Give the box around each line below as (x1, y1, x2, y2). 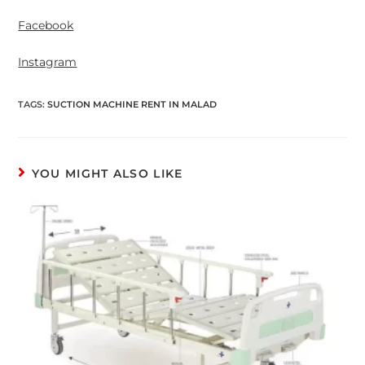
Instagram (18, 55, 77, 70)
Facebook (18, 18, 74, 33)
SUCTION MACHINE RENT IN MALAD (47, 99, 218, 111)
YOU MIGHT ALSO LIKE (31, 166, 183, 182)
